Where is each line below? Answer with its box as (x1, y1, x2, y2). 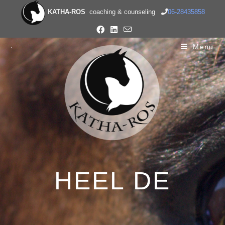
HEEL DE (54, 167, 171, 195)
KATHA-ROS (47, 8, 87, 16)
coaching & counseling (87, 8, 161, 16)
